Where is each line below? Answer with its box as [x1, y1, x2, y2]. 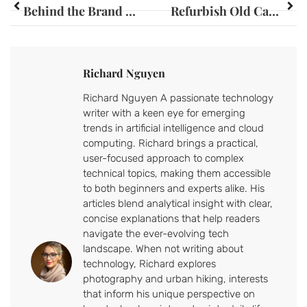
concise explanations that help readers [83, 212, 260, 225]
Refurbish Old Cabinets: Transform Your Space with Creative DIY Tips [269, 2, 279, 19]
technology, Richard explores [83, 258, 216, 271]
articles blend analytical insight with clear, [83, 197, 273, 210]
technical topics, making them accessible [83, 167, 271, 180]
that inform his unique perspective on [83, 288, 255, 301]
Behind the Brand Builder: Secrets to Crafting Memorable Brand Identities [125, 2, 136, 19]
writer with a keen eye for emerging [83, 107, 245, 120]
